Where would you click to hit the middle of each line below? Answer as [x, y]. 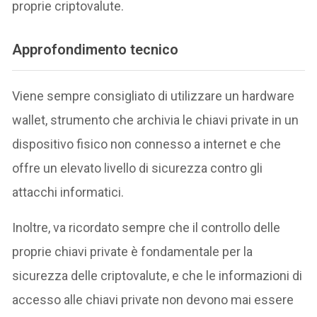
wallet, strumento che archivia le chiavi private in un [156, 120]
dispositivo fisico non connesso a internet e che [147, 144]
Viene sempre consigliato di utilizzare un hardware [154, 96]
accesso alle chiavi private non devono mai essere [153, 299]
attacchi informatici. [68, 192]
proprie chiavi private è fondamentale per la [133, 251]
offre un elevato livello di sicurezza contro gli [138, 168]
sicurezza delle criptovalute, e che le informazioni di [157, 275]
